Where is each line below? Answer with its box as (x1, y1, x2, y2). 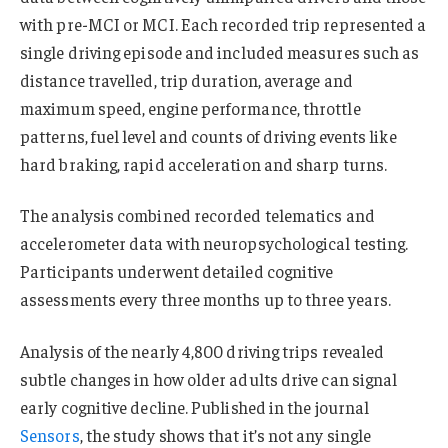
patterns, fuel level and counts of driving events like (20, 124, 397, 147)
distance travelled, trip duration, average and (20, 68, 353, 91)
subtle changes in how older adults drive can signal (20, 368, 398, 391)
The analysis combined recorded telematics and (20, 204, 375, 227)
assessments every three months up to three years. (20, 288, 392, 311)
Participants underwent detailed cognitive (20, 260, 334, 283)
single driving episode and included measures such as (20, 40, 420, 63)
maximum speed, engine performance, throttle (20, 96, 361, 119)
